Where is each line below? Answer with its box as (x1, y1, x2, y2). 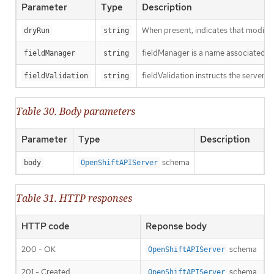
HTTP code (21, 220, 70, 233)
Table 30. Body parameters (16, 105, 135, 119)
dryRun (24, 26, 50, 35)
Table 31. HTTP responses (16, 191, 132, 206)
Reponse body (146, 220, 207, 233)
